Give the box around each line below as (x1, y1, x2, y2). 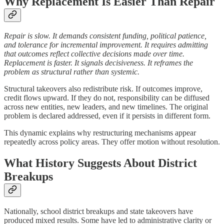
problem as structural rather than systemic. (4, 67, 139, 76)
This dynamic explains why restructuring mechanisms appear (4, 128, 196, 137)
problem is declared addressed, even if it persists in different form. (4, 111, 210, 120)
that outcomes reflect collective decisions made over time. (4, 49, 184, 58)
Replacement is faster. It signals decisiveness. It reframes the (4, 58, 193, 67)
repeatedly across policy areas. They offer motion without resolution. (4, 137, 220, 146)
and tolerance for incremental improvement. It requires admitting (4, 40, 208, 49)
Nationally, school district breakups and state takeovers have (4, 207, 193, 216)
